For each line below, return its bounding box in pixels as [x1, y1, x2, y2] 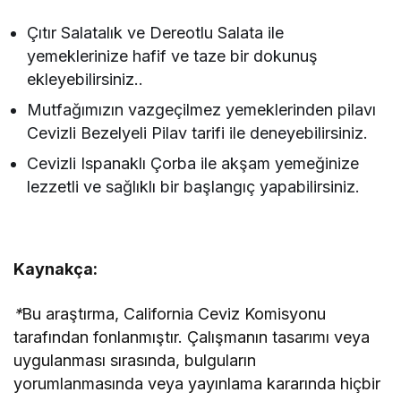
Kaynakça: [13, 260, 98, 278]
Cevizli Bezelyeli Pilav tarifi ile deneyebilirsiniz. [27, 124, 369, 142]
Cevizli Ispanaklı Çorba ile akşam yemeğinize [27, 154, 360, 173]
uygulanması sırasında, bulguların [13, 351, 257, 370]
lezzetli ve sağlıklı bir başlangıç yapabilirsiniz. [27, 177, 361, 196]
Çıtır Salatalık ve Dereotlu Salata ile [27, 23, 285, 42]
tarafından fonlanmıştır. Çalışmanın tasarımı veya [13, 328, 371, 346]
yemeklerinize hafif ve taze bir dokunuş [27, 47, 319, 65]
